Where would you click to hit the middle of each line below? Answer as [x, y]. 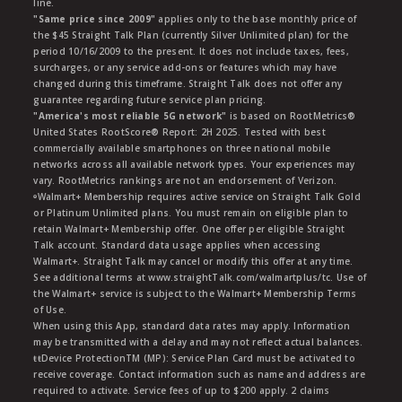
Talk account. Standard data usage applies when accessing [177, 245]
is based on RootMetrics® [291, 115]
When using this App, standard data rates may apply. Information [192, 325]
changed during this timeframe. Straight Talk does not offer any [188, 83]
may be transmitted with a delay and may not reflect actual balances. [198, 341]
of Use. [50, 309]
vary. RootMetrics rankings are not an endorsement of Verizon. [185, 180]
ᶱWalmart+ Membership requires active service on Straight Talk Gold [197, 196]
